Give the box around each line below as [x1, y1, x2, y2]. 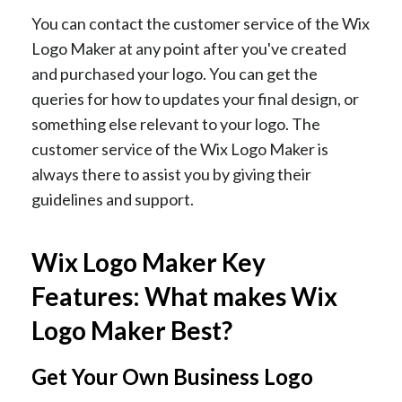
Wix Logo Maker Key [31, 247, 266, 278]
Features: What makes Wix [31, 281, 337, 312]
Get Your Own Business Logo [31, 363, 313, 390]
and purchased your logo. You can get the [31, 64, 318, 84]
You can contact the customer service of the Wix [31, 13, 370, 34]
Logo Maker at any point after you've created [31, 39, 346, 59]
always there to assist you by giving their [31, 164, 311, 185]
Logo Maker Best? [31, 315, 232, 346]
